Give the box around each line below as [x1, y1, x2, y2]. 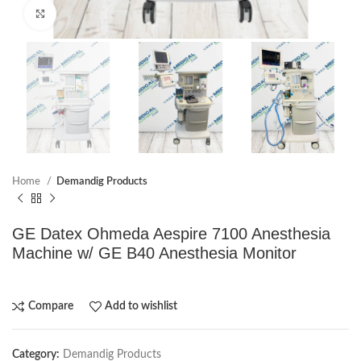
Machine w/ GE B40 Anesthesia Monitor [12, 243, 297, 262]
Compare [27, 301, 73, 313]
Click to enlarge [56, 8, 128, 19]
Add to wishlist [105, 301, 178, 313]
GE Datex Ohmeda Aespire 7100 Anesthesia [12, 224, 330, 243]
